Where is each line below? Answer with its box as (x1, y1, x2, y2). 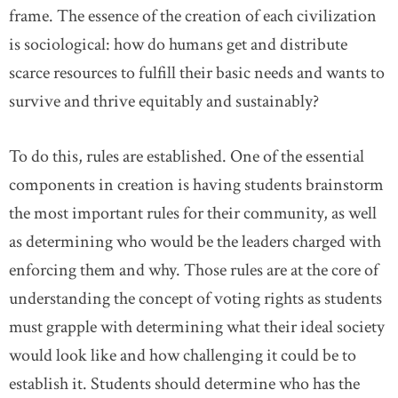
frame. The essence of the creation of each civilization (9, 4, 377, 28)
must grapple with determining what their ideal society (9, 315, 385, 338)
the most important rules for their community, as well (9, 202, 377, 225)
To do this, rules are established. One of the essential (9, 145, 364, 168)
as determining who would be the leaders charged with (9, 230, 381, 253)
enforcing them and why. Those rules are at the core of (9, 259, 378, 282)
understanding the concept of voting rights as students (9, 287, 382, 310)
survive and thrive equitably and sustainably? (9, 90, 319, 113)
